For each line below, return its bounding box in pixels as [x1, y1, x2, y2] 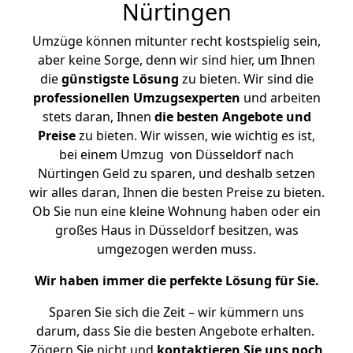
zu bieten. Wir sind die [178, 70, 314, 87]
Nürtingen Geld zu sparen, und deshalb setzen [38, 165, 315, 182]
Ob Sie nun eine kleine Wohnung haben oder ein [32, 203, 321, 220]
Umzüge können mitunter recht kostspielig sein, [32, 32, 321, 50]
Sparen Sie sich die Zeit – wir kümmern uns [49, 303, 304, 321]
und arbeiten [240, 89, 321, 106]
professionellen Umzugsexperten [32, 89, 240, 106]
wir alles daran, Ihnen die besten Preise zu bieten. [28, 184, 325, 201]
